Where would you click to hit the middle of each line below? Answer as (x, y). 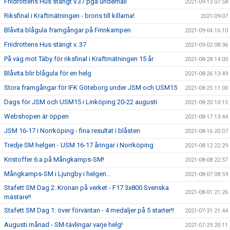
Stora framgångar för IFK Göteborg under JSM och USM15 (91, 87)
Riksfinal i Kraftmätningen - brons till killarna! (69, 15)
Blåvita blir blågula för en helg (48, 73)
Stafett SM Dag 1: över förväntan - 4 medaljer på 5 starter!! (89, 210)
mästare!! (18, 197)
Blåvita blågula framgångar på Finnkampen (68, 30)
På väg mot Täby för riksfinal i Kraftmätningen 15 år (79, 59)
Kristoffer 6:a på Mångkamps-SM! (54, 159)
